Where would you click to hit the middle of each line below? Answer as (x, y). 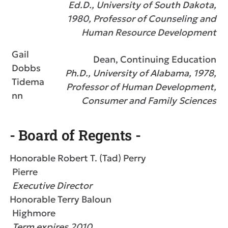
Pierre (25, 172)
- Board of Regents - (75, 135)
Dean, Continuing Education (155, 59)
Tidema (28, 82)
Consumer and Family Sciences (149, 101)
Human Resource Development (149, 32)
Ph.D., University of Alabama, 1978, (141, 73)
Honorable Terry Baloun (61, 199)
